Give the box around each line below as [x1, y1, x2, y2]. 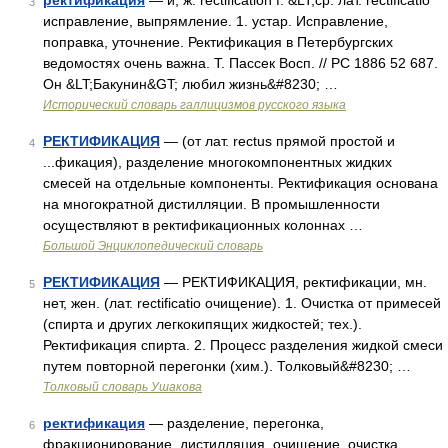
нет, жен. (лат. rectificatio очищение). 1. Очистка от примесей [43, 295, 441, 311]
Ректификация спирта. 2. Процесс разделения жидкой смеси [43, 337, 443, 353]
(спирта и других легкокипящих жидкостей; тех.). [43, 316, 362, 332]
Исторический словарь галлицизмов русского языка [43, 98, 346, 112]
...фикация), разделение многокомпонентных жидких [43, 154, 392, 170]
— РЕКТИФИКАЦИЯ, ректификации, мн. [160, 274, 427, 290]
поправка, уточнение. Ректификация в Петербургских [43, 34, 393, 50]
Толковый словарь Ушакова [43, 380, 202, 394]
